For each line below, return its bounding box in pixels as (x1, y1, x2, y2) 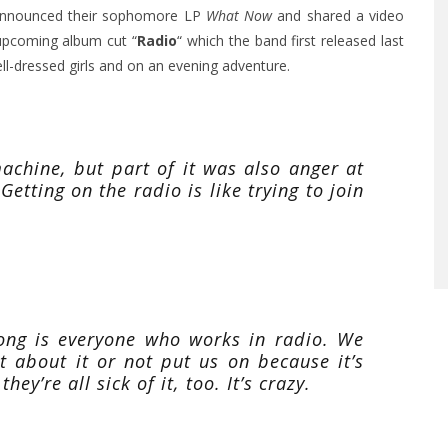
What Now (205, 6, 273, 26)
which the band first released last (182, 31, 405, 51)
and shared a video (272, 6, 405, 26)
